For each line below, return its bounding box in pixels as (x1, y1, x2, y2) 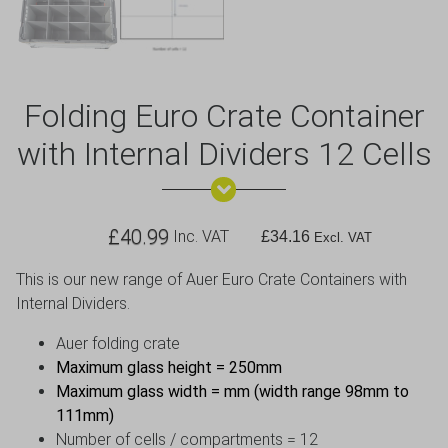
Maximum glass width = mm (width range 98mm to (56, 381, 409, 401)
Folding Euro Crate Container (23, 96, 425, 135)
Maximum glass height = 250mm (56, 357, 282, 377)
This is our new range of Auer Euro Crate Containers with (16, 269, 407, 289)
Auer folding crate (56, 333, 180, 353)
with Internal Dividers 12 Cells (16, 134, 432, 173)
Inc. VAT (169, 226, 229, 246)
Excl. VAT (310, 229, 372, 245)
